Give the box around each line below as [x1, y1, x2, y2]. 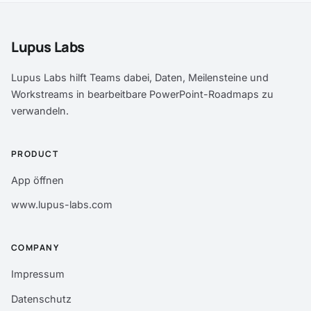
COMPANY [11, 242, 60, 254]
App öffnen [11, 174, 64, 186]
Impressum [11, 268, 65, 280]
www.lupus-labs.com [11, 199, 112, 211]
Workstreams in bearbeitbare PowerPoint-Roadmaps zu [11, 87, 274, 100]
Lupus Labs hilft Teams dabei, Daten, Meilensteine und [11, 71, 269, 83]
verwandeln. [11, 104, 69, 117]
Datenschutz [11, 292, 72, 305]
